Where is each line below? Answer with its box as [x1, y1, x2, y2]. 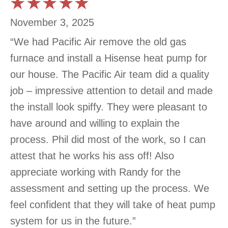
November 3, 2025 [10, 16, 94, 28]
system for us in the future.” [10, 215, 136, 226]
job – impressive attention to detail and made [10, 84, 213, 96]
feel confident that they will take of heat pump [10, 198, 215, 210]
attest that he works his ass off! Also [10, 150, 174, 161]
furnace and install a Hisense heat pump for [10, 52, 207, 64]
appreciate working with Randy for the [10, 166, 181, 178]
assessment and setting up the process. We [10, 182, 209, 194]
